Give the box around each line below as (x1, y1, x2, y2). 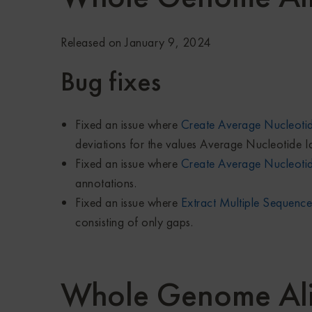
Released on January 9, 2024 (61, 34, 211, 51)
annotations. (75, 175, 136, 192)
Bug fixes (61, 63, 161, 100)
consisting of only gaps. (75, 214, 193, 231)
